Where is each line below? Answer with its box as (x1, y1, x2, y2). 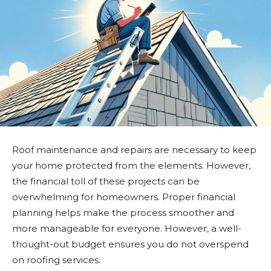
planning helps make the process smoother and (12, 207, 234, 219)
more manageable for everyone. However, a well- (12, 223, 241, 235)
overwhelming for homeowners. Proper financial (12, 191, 235, 203)
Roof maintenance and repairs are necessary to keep (12, 144, 256, 156)
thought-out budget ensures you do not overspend (12, 238, 249, 250)
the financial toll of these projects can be (12, 175, 200, 188)
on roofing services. (12, 254, 100, 266)
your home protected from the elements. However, (12, 160, 250, 172)
